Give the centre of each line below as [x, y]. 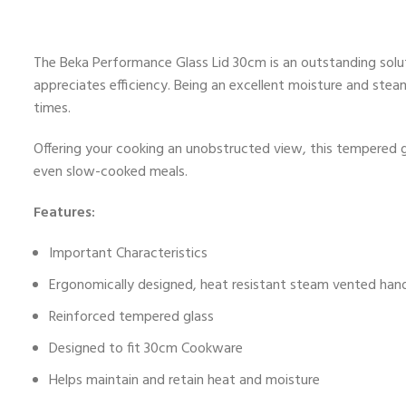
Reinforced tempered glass [131, 317]
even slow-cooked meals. [111, 172]
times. [52, 108]
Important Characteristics [128, 253]
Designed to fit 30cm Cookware [146, 348]
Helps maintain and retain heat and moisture [184, 380]
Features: [64, 213]
